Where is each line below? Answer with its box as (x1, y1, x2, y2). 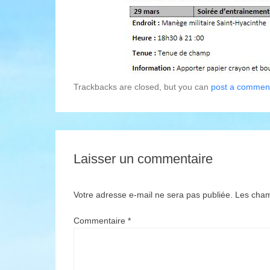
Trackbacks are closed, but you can (74, 81, 211, 92)
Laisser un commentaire (74, 151, 213, 166)
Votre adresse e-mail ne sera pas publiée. (74, 189, 233, 199)
